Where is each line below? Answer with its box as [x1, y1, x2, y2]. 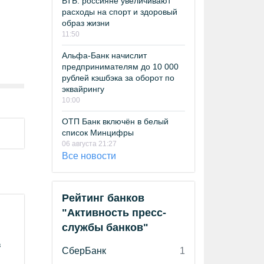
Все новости [62, 151, 116, 161]
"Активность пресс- [62, 207, 166, 219]
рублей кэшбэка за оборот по [62, 73, 174, 82]
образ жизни [62, 18, 110, 28]
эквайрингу [62, 84, 104, 94]
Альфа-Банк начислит [62, 51, 147, 60]
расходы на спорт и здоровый [62, 7, 177, 16]
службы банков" [62, 222, 148, 233]
